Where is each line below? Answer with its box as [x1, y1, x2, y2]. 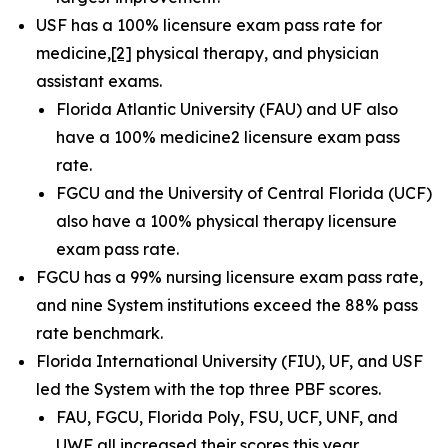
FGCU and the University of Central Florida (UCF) [56, 183, 432, 203]
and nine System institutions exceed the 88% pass [36, 295, 418, 315]
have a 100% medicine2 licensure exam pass [56, 127, 400, 147]
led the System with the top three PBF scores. [36, 379, 381, 399]
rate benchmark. [36, 323, 163, 343]
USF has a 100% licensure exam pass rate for [36, 15, 382, 35]
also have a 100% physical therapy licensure [56, 211, 397, 231]
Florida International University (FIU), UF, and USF [36, 351, 423, 371]
